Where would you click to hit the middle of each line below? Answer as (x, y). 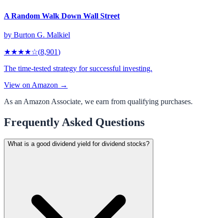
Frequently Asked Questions (74, 122)
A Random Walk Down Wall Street (62, 16)
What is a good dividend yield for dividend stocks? (79, 144)
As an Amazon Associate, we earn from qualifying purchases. (98, 101)
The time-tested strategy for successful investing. (78, 68)
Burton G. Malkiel (42, 35)
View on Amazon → (36, 85)
